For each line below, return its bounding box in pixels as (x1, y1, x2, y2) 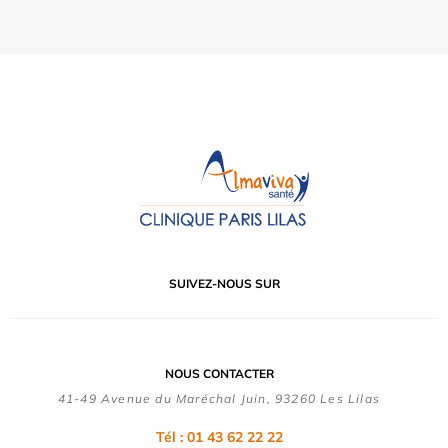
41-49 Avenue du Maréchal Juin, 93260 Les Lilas (57, 390, 381, 406)
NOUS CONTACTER (164, 365, 274, 381)
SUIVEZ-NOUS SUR (168, 275, 280, 291)
